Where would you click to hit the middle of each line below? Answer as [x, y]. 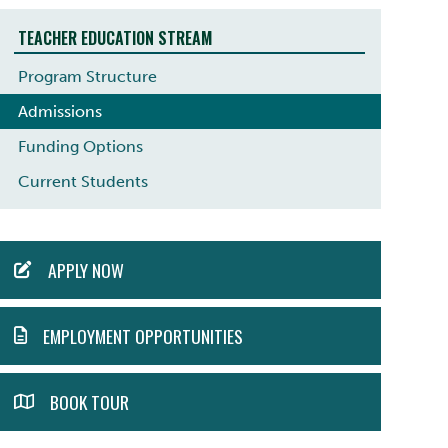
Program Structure [87, 76]
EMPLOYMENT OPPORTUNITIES [142, 335]
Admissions [59, 111]
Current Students [82, 181]
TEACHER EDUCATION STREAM [114, 38]
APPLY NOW [85, 269]
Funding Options [80, 146]
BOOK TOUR [89, 401]
